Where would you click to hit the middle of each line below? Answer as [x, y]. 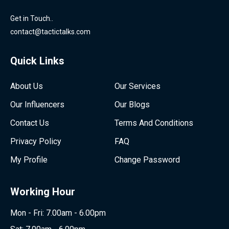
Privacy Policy [36, 141]
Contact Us [30, 123]
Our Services [138, 86]
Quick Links [37, 61]
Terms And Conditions [154, 123]
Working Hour [43, 191]
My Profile [29, 159]
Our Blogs [132, 104]
